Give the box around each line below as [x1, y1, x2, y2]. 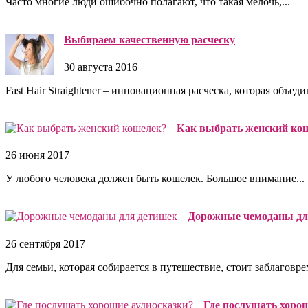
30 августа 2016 [64, 60, 137, 73]
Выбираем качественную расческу [64, 34, 235, 46]
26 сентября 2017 [5, 237, 85, 250]
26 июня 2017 [5, 149, 69, 162]
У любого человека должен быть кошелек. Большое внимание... [5, 173, 305, 185]
